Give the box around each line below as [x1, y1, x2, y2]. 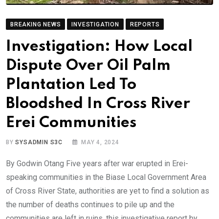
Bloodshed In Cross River [6, 96, 190, 111]
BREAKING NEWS [10, 21, 61, 28]
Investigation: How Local [6, 39, 193, 54]
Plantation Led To [6, 77, 136, 92]
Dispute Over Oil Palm [6, 58, 171, 73]
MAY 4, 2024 [81, 138, 119, 146]
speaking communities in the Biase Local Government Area [6, 172, 206, 182]
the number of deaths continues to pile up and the [6, 199, 175, 209]
